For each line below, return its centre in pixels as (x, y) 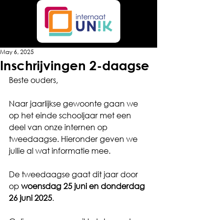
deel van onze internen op (59, 127)
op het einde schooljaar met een (71, 115)
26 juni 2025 (30, 198)
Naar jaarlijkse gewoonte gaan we (74, 103)
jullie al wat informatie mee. (60, 151)
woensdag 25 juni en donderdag (84, 186)
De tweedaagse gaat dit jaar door (74, 174)
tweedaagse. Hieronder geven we (74, 139)
